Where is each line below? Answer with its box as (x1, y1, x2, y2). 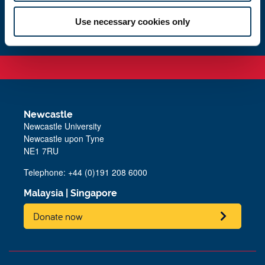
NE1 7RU (24, 145, 59, 157)
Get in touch (18, 5, 69, 20)
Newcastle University (24, 120, 101, 132)
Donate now (33, 209, 83, 223)
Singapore (70, 188, 117, 199)
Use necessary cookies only (75, 16, 190, 26)
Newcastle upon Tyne (24, 132, 104, 144)
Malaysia (24, 188, 63, 199)
